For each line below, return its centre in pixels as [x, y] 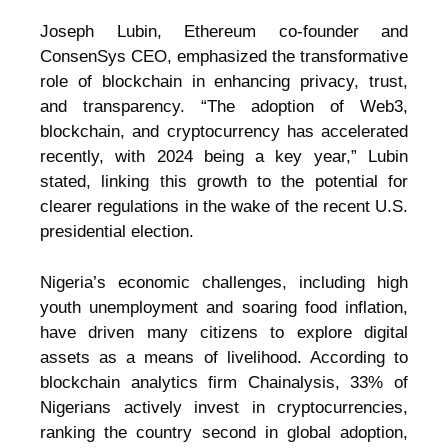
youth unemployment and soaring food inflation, [224, 308]
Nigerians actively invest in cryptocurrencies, [224, 408]
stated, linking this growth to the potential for [224, 182]
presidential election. [117, 232]
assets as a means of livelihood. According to [224, 358]
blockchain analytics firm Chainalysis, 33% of [224, 383]
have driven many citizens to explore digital [224, 333]
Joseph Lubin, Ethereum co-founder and [224, 32]
